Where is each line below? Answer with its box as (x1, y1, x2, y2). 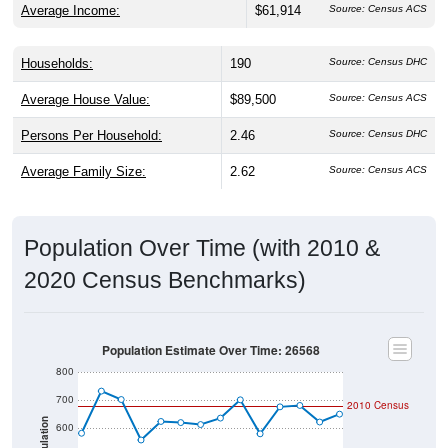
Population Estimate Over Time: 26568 (101, 322, 320, 340)
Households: (21, 36, 93, 52)
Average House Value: (21, 72, 150, 88)
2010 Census (347, 379, 409, 393)
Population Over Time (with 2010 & (24, 215, 380, 242)
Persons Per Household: (21, 108, 162, 124)
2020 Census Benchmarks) (24, 247, 306, 274)
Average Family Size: (21, 144, 146, 160)
